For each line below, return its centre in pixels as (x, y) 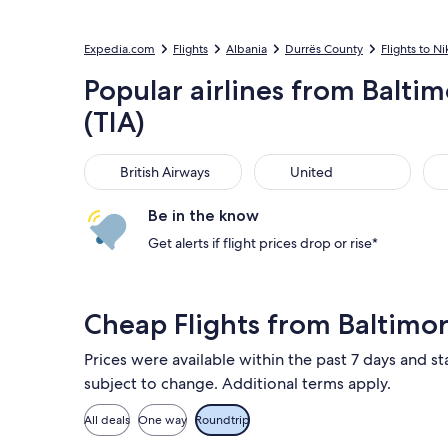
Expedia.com (119, 49)
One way (162, 420)
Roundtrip (222, 420)
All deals (107, 420)
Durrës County (324, 49)
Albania (246, 49)
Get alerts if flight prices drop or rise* (263, 243)
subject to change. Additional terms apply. (237, 383)
